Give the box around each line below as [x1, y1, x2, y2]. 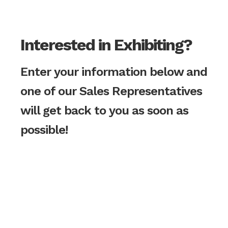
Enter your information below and [20, 65, 207, 79]
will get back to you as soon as [20, 103, 188, 118]
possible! [20, 123, 68, 137]
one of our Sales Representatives [20, 84, 202, 99]
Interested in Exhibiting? [20, 35, 192, 55]
